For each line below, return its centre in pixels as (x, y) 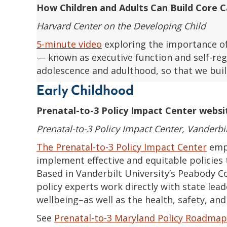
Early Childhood (85, 90)
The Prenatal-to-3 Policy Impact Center (122, 147)
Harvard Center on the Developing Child (121, 26)
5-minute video (69, 44)
